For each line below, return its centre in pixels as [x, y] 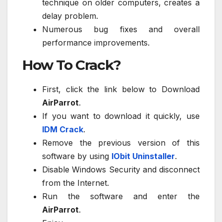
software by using [77, 156]
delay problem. [70, 16]
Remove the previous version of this [121, 143]
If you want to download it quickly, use [121, 116]
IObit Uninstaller [143, 156]
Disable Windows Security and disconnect [121, 170]
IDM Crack [63, 130]
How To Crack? [72, 65]
